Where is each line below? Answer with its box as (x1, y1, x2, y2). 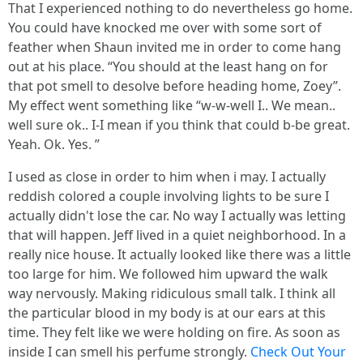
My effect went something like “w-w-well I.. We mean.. (8, 96, 335, 114)
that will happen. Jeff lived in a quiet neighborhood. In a (8, 225, 346, 244)
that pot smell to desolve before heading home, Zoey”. (8, 76, 341, 95)
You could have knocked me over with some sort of (8, 18, 322, 36)
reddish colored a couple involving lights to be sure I (8, 186, 329, 205)
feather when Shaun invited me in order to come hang (8, 37, 341, 56)
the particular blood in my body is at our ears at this (8, 303, 326, 322)
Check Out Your (250, 342, 346, 361)
